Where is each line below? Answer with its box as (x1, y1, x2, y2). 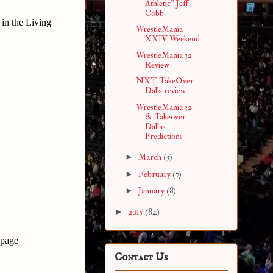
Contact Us (115, 250, 168, 264)
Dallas (144, 121, 166, 132)
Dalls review (144, 85, 186, 96)
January (138, 185, 166, 196)
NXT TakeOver (135, 76, 194, 87)
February (138, 168, 172, 179)
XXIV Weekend (144, 34, 200, 44)
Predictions (144, 130, 183, 141)
